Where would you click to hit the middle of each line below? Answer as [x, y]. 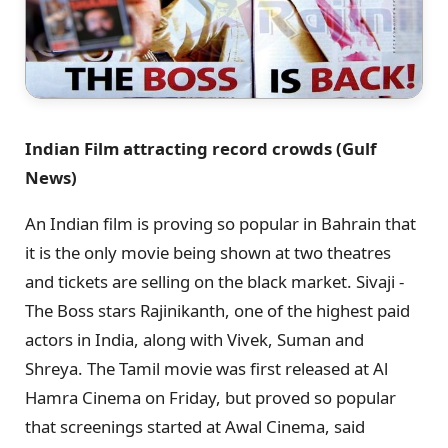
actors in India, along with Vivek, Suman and [194, 339]
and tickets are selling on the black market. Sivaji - [214, 281]
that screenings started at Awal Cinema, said [195, 426]
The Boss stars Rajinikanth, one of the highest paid [217, 310]
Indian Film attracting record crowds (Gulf [201, 148]
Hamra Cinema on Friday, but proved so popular [210, 397]
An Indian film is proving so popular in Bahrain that [220, 223]
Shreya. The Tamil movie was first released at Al [206, 368]
